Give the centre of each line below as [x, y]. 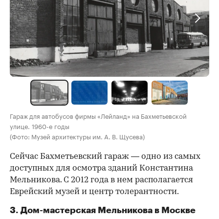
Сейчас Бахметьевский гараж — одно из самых [105, 157]
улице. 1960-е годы [40, 126]
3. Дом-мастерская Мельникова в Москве [103, 210]
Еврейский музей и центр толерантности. [94, 192]
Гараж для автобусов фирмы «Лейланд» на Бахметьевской [98, 116]
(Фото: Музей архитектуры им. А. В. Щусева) [77, 136]
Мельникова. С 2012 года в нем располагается [101, 180]
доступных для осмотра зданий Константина [101, 169]
